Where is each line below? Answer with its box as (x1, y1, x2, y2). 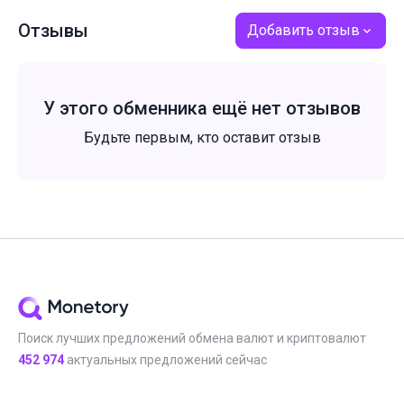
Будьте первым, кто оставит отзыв (83, 129, 321, 146)
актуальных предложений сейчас (64, 353, 267, 367)
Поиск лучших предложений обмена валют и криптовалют (18, 331, 366, 345)
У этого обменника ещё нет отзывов (43, 97, 361, 119)
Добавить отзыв (247, 22, 360, 39)
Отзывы (18, 20, 88, 41)
